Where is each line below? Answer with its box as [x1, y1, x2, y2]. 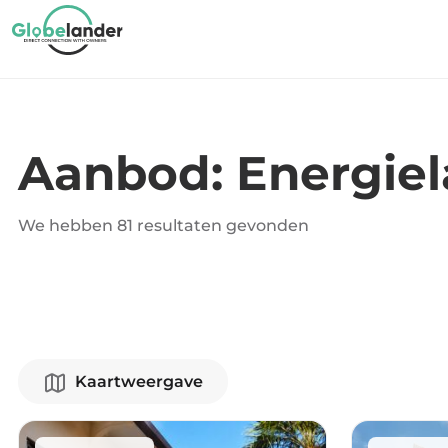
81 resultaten [117, 216, 222, 235]
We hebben [18, 216, 117, 235]
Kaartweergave [75, 372, 203, 391]
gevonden [222, 216, 309, 235]
